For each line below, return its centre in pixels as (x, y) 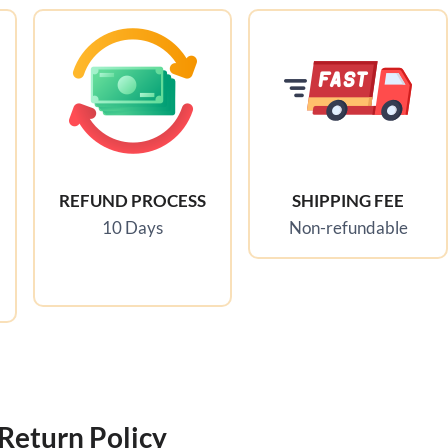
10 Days (133, 228)
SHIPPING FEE (348, 201)
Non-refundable (348, 228)
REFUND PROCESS (133, 201)
